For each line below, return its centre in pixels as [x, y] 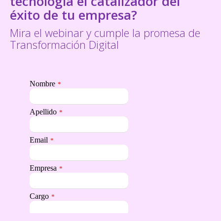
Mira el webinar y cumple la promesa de [105, 33]
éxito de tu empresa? [74, 15]
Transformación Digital [64, 44]
